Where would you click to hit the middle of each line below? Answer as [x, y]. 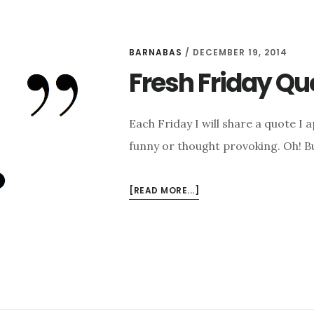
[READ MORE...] [164, 191]
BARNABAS [156, 53]
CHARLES [220, 257]
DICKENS [219, 274]
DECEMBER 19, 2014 [240, 53]
